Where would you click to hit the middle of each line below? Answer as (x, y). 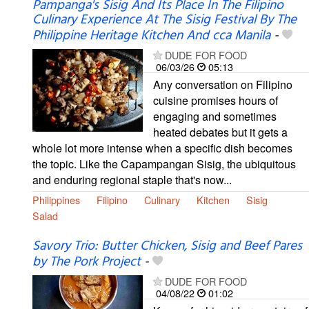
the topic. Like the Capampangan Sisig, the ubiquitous (164, 163)
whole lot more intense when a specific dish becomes (162, 148)
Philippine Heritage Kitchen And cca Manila (151, 36)
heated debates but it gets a (220, 132)
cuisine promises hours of (216, 100)
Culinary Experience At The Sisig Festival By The (165, 20)
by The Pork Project (87, 262)
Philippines (56, 199)
